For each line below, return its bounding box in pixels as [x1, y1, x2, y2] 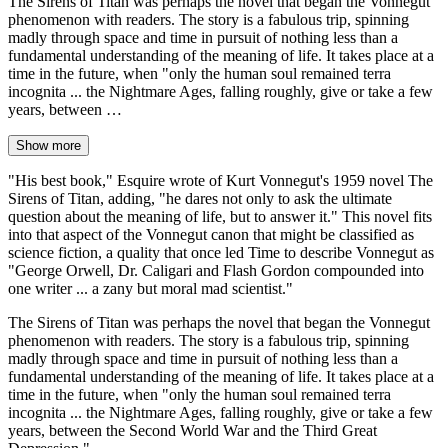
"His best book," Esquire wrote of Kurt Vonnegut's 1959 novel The [8, 171, 433, 189]
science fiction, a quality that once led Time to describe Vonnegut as [8, 243, 434, 261]
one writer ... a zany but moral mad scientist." [8, 279, 293, 297]
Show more [16, 137, 81, 153]
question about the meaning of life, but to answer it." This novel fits [8, 207, 432, 225]
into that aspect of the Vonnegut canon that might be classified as [8, 225, 414, 243]
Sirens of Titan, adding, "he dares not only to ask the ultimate [8, 189, 392, 207]
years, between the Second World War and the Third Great [8, 421, 377, 439]
